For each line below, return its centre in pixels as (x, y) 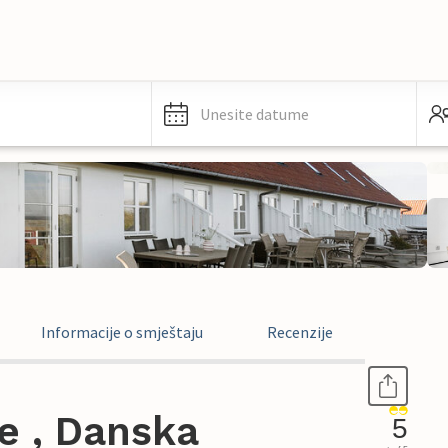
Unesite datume (254, 114)
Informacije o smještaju (122, 332)
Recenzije (300, 332)
